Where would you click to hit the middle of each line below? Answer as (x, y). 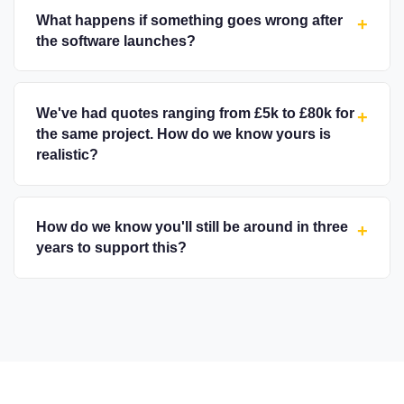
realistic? (67, 155)
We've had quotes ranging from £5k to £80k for (195, 114)
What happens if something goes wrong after (189, 20)
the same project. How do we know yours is (184, 134)
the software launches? (116, 41)
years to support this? (111, 248)
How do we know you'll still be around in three (192, 227)
